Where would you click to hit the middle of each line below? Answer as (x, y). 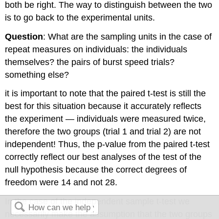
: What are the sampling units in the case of (128, 36)
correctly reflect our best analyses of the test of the (103, 157)
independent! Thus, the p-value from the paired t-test (108, 144)
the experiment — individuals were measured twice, (106, 119)
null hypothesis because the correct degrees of (96, 170)
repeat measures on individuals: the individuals (96, 49)
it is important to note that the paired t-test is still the (106, 94)
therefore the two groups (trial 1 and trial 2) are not (103, 132)
